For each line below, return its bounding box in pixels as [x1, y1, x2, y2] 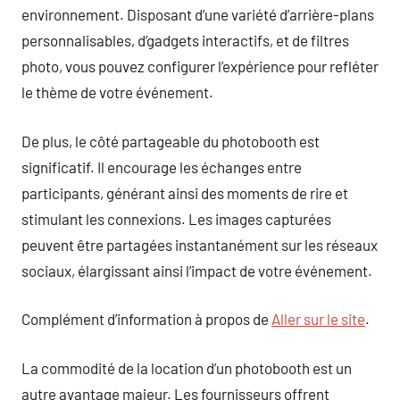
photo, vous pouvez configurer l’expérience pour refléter [21, 57, 379, 75]
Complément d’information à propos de [21, 310, 271, 328]
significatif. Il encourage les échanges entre [21, 157, 302, 176]
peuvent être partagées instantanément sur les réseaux [21, 235, 378, 254]
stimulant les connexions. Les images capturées [21, 209, 331, 228]
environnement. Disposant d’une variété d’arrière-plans [21, 5, 374, 23]
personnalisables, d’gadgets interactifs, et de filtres [21, 31, 349, 49]
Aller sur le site [271, 310, 365, 328]
